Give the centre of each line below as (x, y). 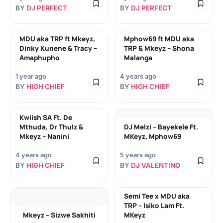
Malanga (138, 58)
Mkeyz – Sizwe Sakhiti (59, 215)
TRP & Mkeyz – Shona (159, 48)
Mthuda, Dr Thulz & (51, 127)
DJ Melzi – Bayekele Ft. (161, 127)
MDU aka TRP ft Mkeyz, (57, 39)
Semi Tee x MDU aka (157, 196)
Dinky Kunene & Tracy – (58, 48)
